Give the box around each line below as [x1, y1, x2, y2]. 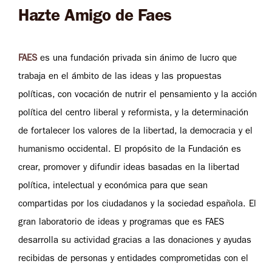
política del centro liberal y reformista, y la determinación [18, 109, 248, 119]
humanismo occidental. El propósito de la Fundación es [18, 146, 241, 155]
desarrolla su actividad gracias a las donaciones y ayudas [18, 237, 251, 246]
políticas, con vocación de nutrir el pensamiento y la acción [18, 91, 257, 101]
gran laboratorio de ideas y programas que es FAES [18, 219, 224, 228]
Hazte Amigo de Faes [18, 9, 172, 27]
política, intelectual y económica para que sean [18, 182, 208, 192]
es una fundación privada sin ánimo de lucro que [37, 55, 237, 64]
